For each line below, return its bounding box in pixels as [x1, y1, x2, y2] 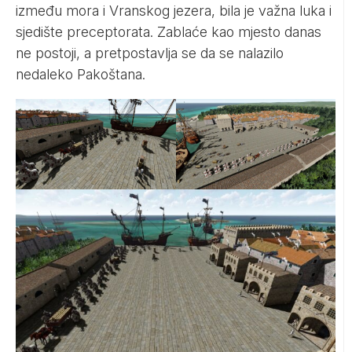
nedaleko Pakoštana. [16, 66, 145, 83]
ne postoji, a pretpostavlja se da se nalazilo [16, 45, 284, 62]
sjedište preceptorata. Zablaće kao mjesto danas [16, 24, 321, 41]
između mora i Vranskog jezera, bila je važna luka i [16, 2, 332, 20]
